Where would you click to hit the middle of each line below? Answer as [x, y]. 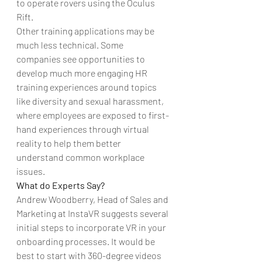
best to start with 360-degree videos [90, 255]
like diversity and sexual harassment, [91, 101]
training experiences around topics [87, 87]
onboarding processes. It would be [87, 241]
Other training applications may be [86, 30]
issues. [31, 171]
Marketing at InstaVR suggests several [93, 213]
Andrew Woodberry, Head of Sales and [93, 199]
